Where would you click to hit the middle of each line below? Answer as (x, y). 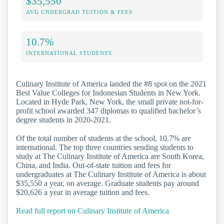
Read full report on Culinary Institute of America (92, 211)
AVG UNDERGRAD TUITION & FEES (79, 12)
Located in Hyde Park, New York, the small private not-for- (110, 101)
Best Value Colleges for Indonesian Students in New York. (108, 92)
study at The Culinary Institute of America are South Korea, (110, 156)
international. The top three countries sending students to (105, 147)
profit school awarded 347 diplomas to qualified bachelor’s (108, 110)
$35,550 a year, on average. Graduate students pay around (107, 183)
